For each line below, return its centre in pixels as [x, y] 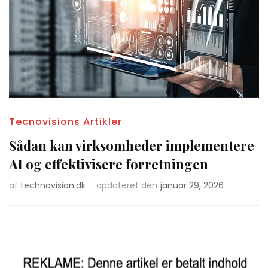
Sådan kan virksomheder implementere [132, 146]
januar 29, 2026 [192, 186]
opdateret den [127, 186]
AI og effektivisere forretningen [109, 164]
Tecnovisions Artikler [66, 122]
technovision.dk [53, 186]
